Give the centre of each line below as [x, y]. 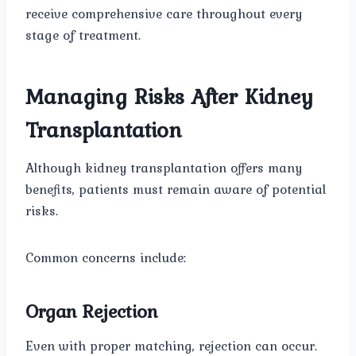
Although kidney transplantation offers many [164, 168]
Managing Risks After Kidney [169, 97]
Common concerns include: [106, 258]
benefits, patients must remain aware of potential [176, 190]
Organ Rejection [92, 311]
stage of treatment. [83, 35]
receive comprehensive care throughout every [164, 14]
